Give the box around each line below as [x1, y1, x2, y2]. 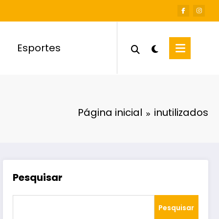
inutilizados [154, 105, 208, 119]
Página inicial [78, 105, 142, 119]
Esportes [17, 41, 61, 55]
